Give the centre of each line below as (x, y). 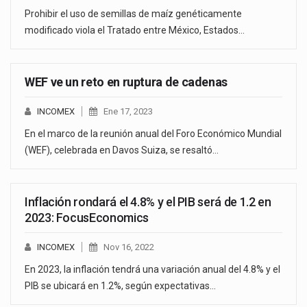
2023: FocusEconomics (87, 218)
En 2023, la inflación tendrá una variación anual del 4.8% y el (152, 270)
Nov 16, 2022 (129, 247)
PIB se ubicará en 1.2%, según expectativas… (120, 286)
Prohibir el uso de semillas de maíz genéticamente (133, 14)
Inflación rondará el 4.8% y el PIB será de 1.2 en (148, 202)
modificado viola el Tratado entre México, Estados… (135, 30)
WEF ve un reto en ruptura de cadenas (126, 82)
